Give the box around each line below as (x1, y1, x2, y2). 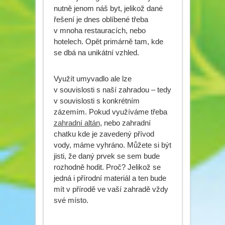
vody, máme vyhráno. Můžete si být (53, 140, 171, 149)
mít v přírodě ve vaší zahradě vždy (53, 184, 168, 193)
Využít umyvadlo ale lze (53, 74, 132, 83)
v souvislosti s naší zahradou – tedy (53, 85, 171, 94)
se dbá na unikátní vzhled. (53, 48, 139, 57)
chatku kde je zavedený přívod (53, 129, 154, 138)
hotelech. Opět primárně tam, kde (53, 37, 163, 46)
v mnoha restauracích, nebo (53, 26, 146, 35)
